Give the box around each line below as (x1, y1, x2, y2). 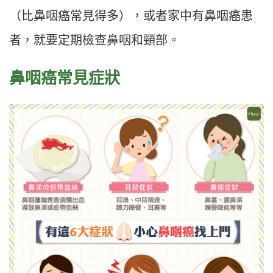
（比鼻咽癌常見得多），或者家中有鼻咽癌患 (9, 9, 253, 23)
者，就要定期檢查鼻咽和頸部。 (9, 34, 180, 48)
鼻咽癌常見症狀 (9, 69, 120, 88)
